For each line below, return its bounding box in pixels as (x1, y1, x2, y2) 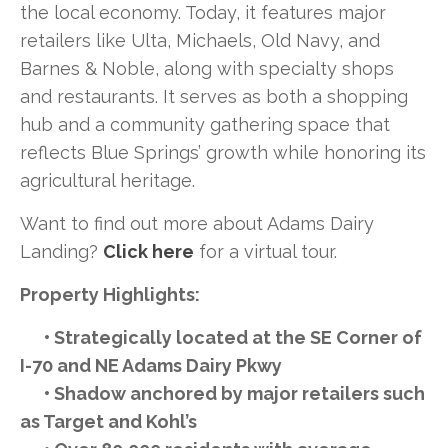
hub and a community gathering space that (20, 113, 390, 135)
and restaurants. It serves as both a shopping (20, 85, 408, 107)
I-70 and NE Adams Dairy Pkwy (20, 354, 282, 376)
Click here (103, 240, 194, 262)
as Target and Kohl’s (20, 410, 197, 432)
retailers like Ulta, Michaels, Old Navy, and (20, 29, 380, 51)
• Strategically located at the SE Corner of (20, 326, 422, 348)
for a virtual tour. (194, 240, 337, 262)
